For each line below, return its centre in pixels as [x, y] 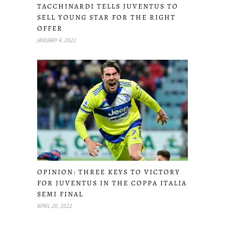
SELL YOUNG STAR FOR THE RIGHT [106, 18]
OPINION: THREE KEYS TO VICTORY [109, 172]
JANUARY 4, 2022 [57, 40]
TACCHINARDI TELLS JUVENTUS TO [108, 7]
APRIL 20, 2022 [55, 206]
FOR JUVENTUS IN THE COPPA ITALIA [112, 183]
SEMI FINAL [60, 194]
